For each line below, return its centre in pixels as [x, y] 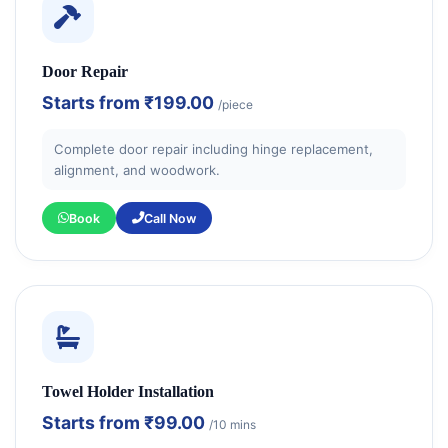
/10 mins [232, 425]
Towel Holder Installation [127, 392]
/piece [235, 105]
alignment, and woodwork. [137, 169]
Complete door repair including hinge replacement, [214, 148]
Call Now [169, 218]
